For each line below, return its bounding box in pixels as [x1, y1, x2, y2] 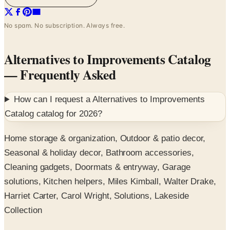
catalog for [33, 109, 79, 119]
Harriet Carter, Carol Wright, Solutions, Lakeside [4, 190, 189, 201]
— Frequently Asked [4, 65, 116, 85]
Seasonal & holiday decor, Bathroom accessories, [4, 147, 194, 158]
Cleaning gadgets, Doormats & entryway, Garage [4, 162, 190, 172]
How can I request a [14, 94, 92, 105]
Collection [4, 205, 42, 215]
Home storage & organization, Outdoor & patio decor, [4, 133, 206, 143]
